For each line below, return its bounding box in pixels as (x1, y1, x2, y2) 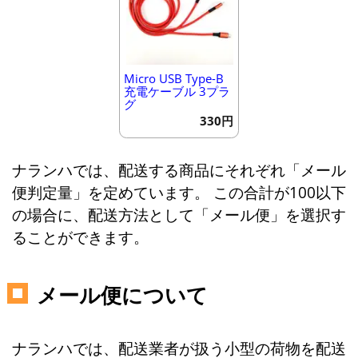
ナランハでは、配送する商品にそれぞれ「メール (11, 159, 346, 180)
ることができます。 (11, 226, 149, 247)
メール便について (36, 280, 208, 309)
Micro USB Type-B (123, 70, 224, 87)
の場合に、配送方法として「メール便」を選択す (11, 204, 346, 225)
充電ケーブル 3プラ (123, 83, 230, 100)
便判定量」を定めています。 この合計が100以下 (11, 181, 346, 202)
